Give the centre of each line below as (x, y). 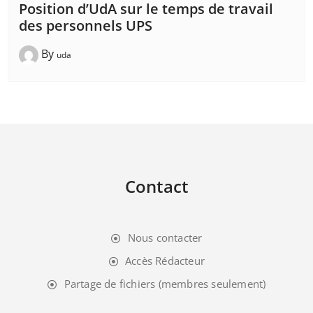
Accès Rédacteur (165, 260)
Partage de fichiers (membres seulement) (165, 283)
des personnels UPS (86, 25)
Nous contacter (165, 237)
